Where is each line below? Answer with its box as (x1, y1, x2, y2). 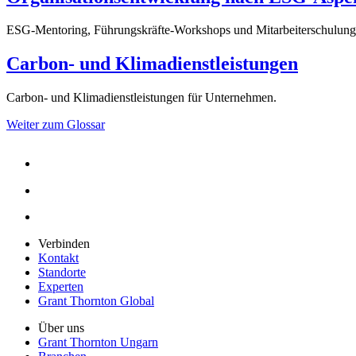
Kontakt (38, 251, 79, 265)
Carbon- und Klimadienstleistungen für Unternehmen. (6, 91, 277, 105)
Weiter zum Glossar (6, 118, 105, 132)
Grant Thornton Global (38, 294, 154, 308)
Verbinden (38, 237, 90, 251)
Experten (38, 280, 83, 294)
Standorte (38, 265, 86, 280)
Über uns (38, 321, 84, 335)
